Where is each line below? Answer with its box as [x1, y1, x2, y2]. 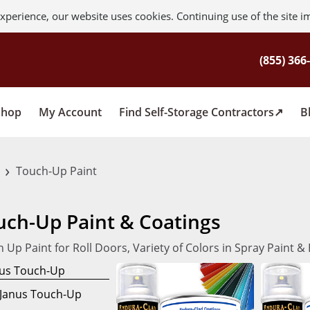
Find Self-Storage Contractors [119, 104, 274, 120]
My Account [39, 104, 102, 120]
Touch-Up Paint [13, 163, 97, 179]
